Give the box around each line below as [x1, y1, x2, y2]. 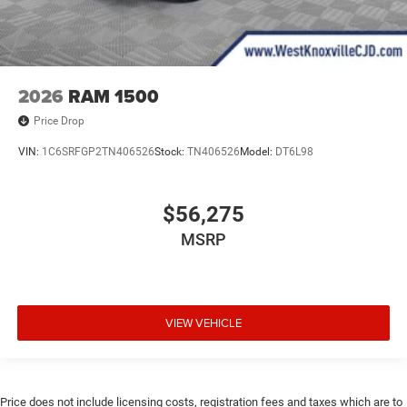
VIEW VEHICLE [165, 313, 242, 331]
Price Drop [34, 114, 84, 127]
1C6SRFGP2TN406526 [42, 145, 154, 158]
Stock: [154, 145, 187, 158]
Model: [240, 145, 275, 158]
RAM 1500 [68, 82, 159, 110]
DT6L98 [275, 145, 313, 158]
